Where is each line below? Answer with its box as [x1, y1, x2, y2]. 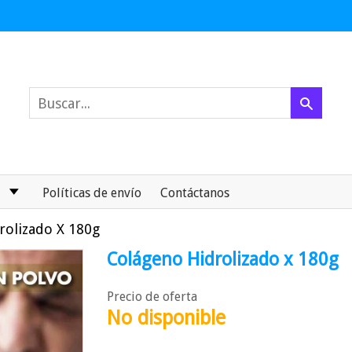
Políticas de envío [42, 185, 141, 200]
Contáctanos [160, 185, 229, 200]
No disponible [107, 306, 225, 329]
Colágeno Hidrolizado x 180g [107, 249, 339, 270]
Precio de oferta [107, 289, 197, 304]
